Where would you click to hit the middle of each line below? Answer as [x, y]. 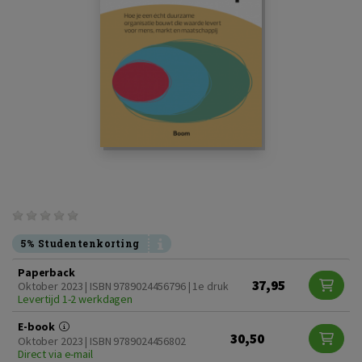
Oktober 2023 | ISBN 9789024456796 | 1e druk [123, 286]
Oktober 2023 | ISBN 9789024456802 [102, 341]
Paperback [46, 272]
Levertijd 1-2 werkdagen [76, 299]
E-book [38, 326]
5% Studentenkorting [80, 243]
